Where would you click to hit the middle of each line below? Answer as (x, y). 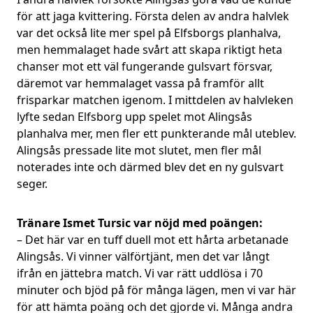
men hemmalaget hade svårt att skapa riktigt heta (150, 50)
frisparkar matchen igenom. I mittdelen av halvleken (155, 100)
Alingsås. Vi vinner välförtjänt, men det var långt (143, 256)
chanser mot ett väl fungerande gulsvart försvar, (145, 66)
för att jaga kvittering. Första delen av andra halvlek (153, 16)
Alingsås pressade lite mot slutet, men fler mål (139, 150)
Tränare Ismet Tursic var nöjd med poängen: (140, 223)
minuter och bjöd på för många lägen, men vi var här (156, 290)
